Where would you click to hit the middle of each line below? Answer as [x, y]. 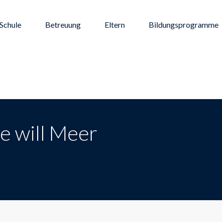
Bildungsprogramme [184, 25]
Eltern [115, 25]
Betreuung [63, 25]
